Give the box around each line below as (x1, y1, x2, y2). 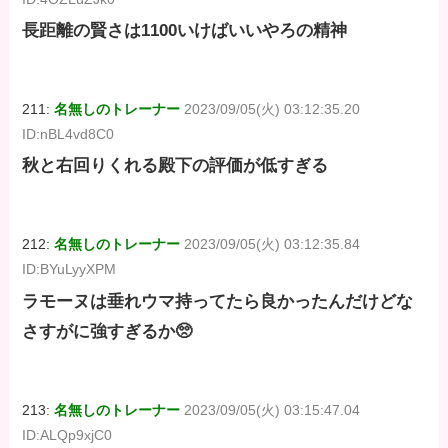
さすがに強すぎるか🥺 (22, 321, 193, 341)
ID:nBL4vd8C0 (22, 126, 115, 143)
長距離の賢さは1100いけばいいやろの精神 (22, 21, 348, 41)
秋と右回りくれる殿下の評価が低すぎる (22, 156, 329, 176)
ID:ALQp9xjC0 (22, 426, 113, 443)
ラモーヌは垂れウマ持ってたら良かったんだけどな (22, 291, 414, 311)
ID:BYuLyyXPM (22, 261, 117, 278)
